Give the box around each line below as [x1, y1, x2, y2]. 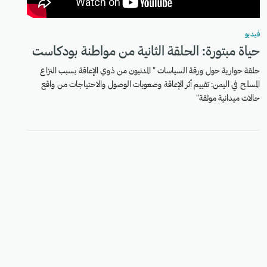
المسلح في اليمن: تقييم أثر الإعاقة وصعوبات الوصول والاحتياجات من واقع [41, 80, 260, 89]
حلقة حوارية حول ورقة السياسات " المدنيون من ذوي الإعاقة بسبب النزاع [40, 67, 260, 76]
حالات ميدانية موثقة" [196, 94, 260, 103]
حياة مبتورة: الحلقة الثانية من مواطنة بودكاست [32, 45, 260, 59]
